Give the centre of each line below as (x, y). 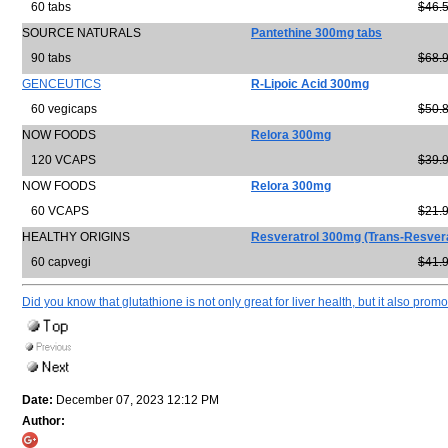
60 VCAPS (55, 211)
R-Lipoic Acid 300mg (310, 84)
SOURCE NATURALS (81, 33)
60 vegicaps (59, 109)
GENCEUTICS (61, 84)
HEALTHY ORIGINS (76, 237)
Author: (43, 421)
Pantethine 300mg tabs (316, 33)
